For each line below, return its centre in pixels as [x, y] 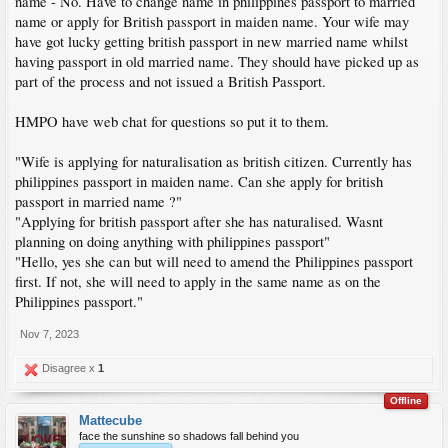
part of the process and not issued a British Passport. [170, 81]
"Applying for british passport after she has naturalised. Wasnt [199, 221]
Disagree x [68, 368]
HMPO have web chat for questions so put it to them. [172, 121]
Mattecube [110, 420]
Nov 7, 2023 [49, 334]
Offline [406, 400]
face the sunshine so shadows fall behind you [189, 436]
